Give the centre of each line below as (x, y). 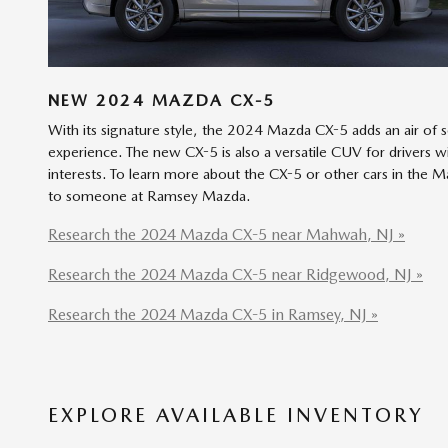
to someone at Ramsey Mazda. (149, 195)
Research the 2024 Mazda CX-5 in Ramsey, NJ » (213, 314)
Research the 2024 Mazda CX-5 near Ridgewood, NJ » (235, 274)
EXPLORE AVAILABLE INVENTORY (236, 414)
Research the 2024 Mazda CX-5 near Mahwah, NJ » (226, 234)
